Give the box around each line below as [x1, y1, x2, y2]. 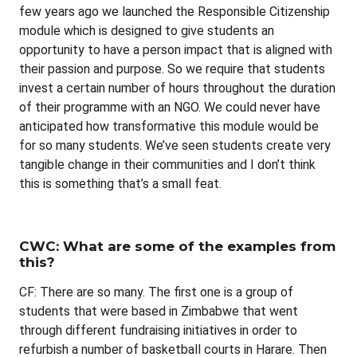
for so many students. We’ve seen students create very [19, 137, 331, 153]
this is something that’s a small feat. [19, 175, 222, 191]
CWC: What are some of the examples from [19, 237, 335, 254]
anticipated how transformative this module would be [19, 118, 319, 134]
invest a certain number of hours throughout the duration [19, 80, 335, 96]
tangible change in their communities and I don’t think [19, 156, 316, 172]
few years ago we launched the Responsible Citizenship [19, 3, 330, 19]
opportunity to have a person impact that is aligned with [19, 41, 332, 57]
